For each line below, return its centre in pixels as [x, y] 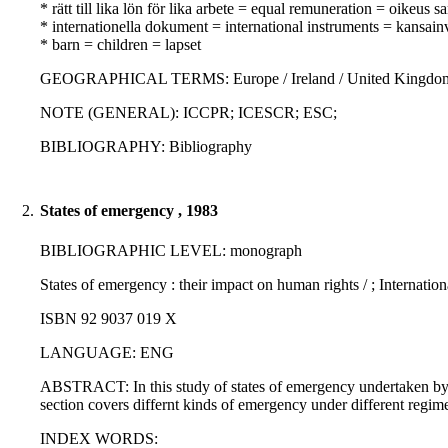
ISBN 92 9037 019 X [108, 319]
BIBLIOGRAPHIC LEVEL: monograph [171, 251]
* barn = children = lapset [120, 45]
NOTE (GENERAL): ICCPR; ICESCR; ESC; [188, 113]
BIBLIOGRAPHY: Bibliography [146, 147]
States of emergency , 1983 [129, 211]
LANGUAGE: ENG [107, 353]
